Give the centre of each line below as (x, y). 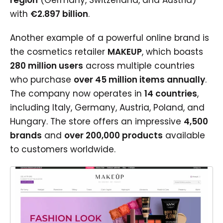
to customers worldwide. (63, 149)
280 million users (47, 66)
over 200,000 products (113, 135)
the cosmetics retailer (59, 52)
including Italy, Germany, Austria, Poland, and (107, 108)
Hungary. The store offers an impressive (97, 121)
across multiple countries (139, 66)
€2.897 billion (59, 14)
